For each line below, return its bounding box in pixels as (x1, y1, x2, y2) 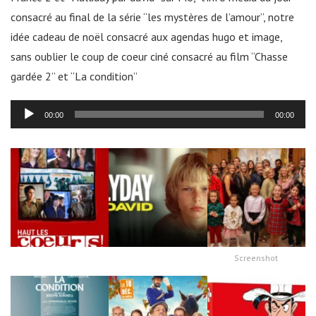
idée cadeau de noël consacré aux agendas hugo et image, (11, 30, 282, 44)
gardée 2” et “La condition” (11, 69, 138, 84)
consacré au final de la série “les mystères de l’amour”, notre (11, 10, 294, 25)
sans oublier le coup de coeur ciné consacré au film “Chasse (11, 49, 288, 64)
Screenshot (234, 252, 279, 263)
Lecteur (10, 102, 46, 117)
